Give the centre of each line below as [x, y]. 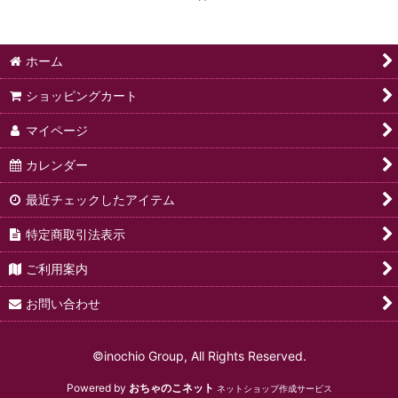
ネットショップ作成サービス [274, 388]
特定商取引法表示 [76, 234]
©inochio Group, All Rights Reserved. [199, 356]
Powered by [97, 388]
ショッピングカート [82, 96]
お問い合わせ [64, 303]
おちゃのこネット [171, 388]
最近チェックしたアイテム [101, 199]
